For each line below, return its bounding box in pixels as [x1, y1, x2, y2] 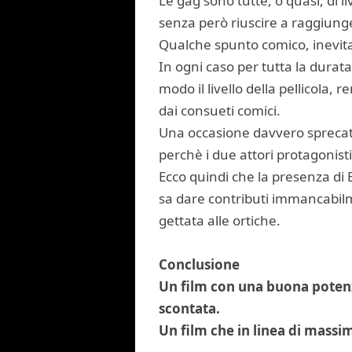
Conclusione [159, 255, 240, 273]
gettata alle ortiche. [159, 211, 280, 229]
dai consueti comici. [159, 101, 280, 119]
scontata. [159, 299, 220, 317]
